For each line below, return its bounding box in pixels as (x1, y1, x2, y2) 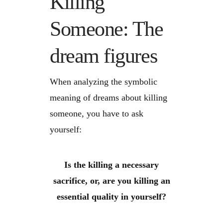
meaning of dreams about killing (50, 92, 167, 103)
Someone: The (50, 17, 163, 41)
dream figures (50, 44, 157, 68)
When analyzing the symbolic (50, 76, 157, 87)
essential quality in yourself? (57, 191, 166, 202)
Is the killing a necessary (64, 159, 159, 170)
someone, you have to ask (50, 108, 143, 118)
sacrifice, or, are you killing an (53, 175, 170, 186)
